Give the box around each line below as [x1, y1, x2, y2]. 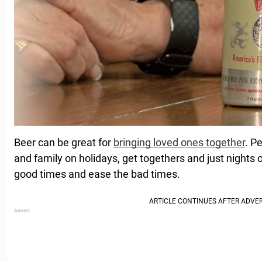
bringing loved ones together [113, 136, 245, 149]
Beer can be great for [14, 136, 113, 149]
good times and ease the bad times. [14, 167, 180, 180]
